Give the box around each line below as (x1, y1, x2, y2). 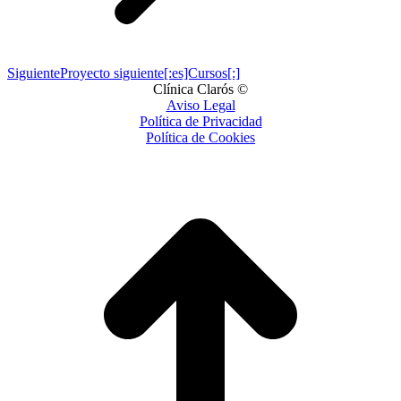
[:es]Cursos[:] (164, 64, 240, 81)
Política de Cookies (146, 129, 255, 145)
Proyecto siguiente (60, 64, 164, 81)
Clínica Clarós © (153, 81, 248, 97)
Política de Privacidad (139, 113, 262, 129)
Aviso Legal (166, 97, 235, 113)
